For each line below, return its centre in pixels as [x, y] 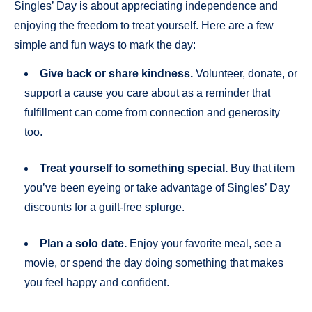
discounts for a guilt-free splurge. [104, 207]
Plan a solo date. [83, 243]
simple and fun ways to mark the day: [105, 45]
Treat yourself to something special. [134, 168]
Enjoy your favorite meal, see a [204, 243]
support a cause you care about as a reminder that [147, 93]
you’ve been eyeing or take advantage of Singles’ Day [157, 187]
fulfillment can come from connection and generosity [152, 112]
